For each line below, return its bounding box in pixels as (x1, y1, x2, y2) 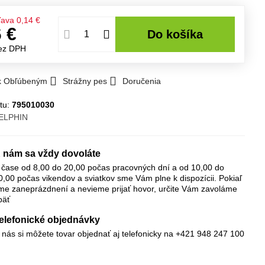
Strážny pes (63, 76, 108, 86)
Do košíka (156, 28, 203, 41)
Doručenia (122, 76, 161, 86)
